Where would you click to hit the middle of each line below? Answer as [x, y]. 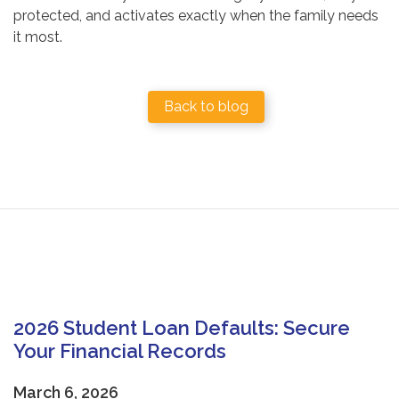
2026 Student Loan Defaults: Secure [182, 328]
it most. [38, 37]
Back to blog [206, 107]
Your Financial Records [120, 351]
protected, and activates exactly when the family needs [196, 16]
